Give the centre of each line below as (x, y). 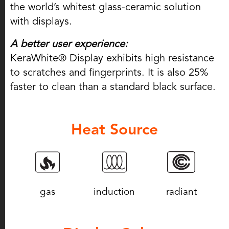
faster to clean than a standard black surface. (113, 87)
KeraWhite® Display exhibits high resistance (112, 58)
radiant (181, 192)
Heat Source (114, 130)
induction (114, 192)
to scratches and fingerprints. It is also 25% (109, 73)
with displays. (41, 21)
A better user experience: (69, 44)
